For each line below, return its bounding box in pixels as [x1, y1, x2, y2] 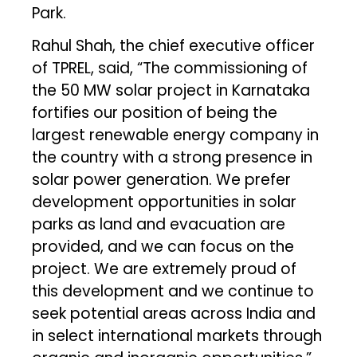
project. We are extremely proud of [32, 257, 297, 280]
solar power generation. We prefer [32, 168, 292, 190]
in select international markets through [32, 324, 323, 347]
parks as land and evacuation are [32, 213, 286, 235]
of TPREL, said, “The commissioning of [32, 57, 308, 79]
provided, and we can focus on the [32, 235, 295, 257]
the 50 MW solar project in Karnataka [32, 79, 311, 101]
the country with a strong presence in [32, 146, 313, 168]
